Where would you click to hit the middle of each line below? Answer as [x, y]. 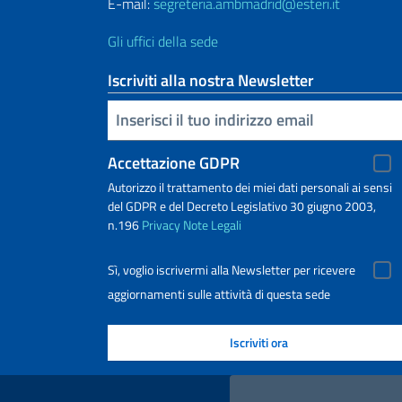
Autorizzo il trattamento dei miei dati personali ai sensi [250, 187]
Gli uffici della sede [163, 41]
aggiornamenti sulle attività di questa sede [219, 293]
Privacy [161, 224]
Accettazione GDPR [174, 162]
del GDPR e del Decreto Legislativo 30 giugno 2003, [242, 205]
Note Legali [212, 224]
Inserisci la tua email [117, 118]
